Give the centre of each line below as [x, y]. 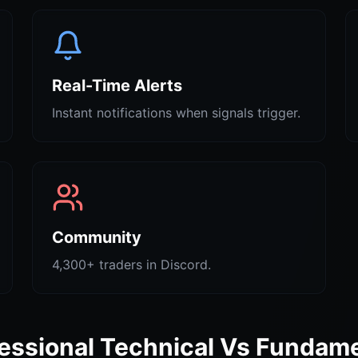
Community [97, 237]
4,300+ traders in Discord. [131, 265]
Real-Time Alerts [117, 86]
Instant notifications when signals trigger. [176, 113]
